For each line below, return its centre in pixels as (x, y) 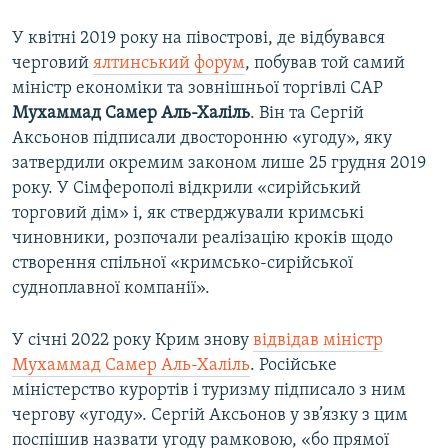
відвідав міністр (318, 340)
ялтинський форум (169, 63)
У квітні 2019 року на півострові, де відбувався (198, 38)
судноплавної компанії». (111, 288)
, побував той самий (325, 63)
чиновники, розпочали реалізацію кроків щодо (202, 238)
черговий (52, 63)
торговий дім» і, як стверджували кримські (188, 213)
